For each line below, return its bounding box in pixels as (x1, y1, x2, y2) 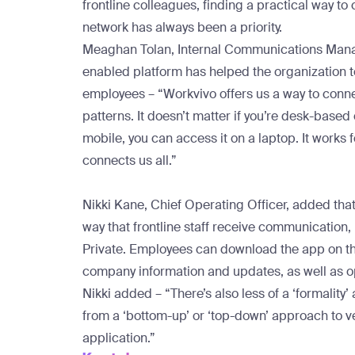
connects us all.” (82, 151, 183, 169)
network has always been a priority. (82, 18, 285, 36)
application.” (82, 329, 165, 346)
